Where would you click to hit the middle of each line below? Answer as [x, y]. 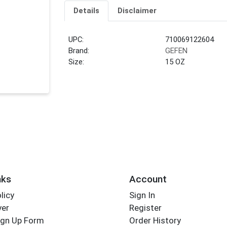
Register [145, 208]
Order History [155, 221]
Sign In [142, 195]
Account [148, 179]
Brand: [79, 51]
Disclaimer [137, 11]
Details [86, 11]
